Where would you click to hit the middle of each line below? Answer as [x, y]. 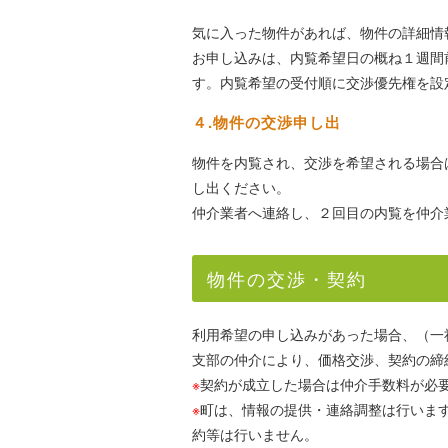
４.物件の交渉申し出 [266, 122]
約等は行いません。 [255, 434]
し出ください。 [241, 187]
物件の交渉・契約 [287, 278]
